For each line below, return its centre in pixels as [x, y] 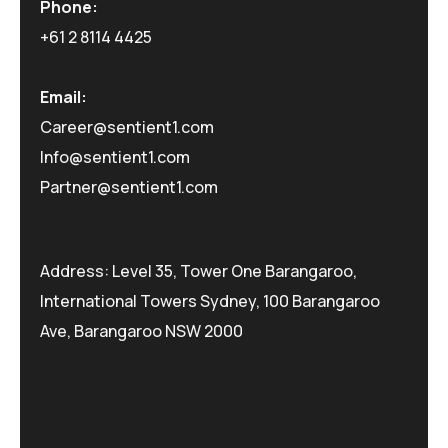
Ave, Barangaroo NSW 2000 [141, 330]
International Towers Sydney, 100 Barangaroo [210, 300]
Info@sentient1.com [115, 156]
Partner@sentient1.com [129, 186]
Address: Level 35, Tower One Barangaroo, [198, 270]
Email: [63, 96]
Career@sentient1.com [127, 126]
